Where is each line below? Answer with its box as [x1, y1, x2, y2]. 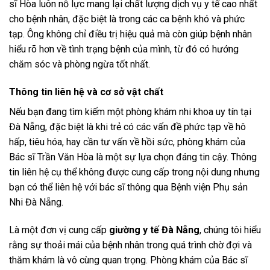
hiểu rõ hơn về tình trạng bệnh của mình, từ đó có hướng [9, 43, 239, 55]
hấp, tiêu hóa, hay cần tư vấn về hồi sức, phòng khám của [9, 136, 245, 148]
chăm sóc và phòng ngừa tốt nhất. [9, 58, 150, 71]
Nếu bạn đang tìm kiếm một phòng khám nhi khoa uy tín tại [9, 106, 251, 118]
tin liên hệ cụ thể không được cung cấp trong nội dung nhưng [9, 166, 260, 178]
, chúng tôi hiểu [199, 224, 261, 236]
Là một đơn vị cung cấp [9, 224, 109, 236]
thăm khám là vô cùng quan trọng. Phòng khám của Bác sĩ [9, 254, 248, 266]
